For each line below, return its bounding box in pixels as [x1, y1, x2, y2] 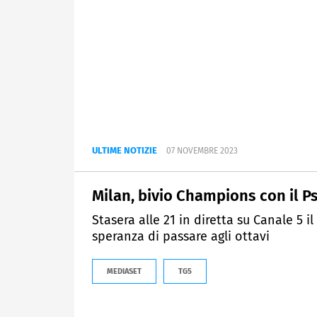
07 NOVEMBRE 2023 [166, 146, 238, 156]
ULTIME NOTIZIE [92, 145, 157, 156]
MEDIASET [107, 267, 142, 277]
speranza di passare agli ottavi [92, 229, 270, 245]
